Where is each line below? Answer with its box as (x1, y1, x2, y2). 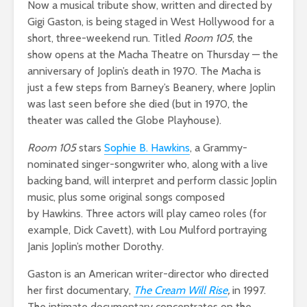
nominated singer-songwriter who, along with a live (27, 157, 268, 171)
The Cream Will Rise (134, 283, 228, 297)
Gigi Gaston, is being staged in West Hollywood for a (27, 14, 274, 28)
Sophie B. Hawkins (104, 140, 190, 154)
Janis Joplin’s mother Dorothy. (27, 239, 164, 253)
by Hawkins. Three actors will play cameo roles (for (27, 206, 267, 220)
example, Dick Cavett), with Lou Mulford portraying (27, 223, 267, 236)
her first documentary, (27, 283, 134, 297)
